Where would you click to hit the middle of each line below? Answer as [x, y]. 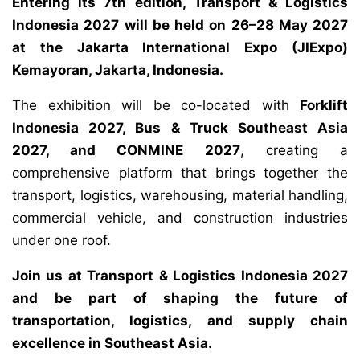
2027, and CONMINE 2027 [126, 151]
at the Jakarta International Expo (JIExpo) [180, 48]
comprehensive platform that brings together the [180, 173]
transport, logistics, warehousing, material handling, [180, 196]
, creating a [294, 151]
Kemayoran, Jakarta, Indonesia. [118, 70]
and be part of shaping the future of [180, 299]
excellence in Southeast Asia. [112, 344]
